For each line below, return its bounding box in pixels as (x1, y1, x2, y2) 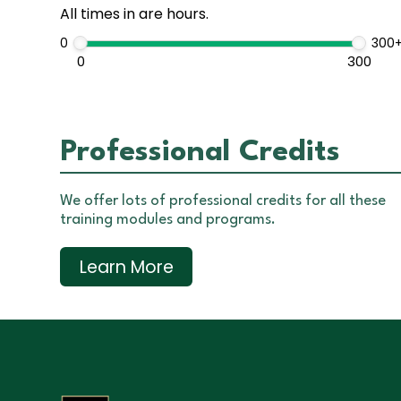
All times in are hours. (60, 4, 209, 25)
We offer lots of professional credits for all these (60, 193, 386, 209)
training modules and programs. (60, 212, 276, 228)
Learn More (79, 254, 174, 279)
